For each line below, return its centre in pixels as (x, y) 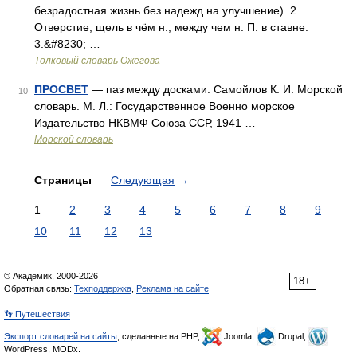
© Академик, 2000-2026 (51, 276)
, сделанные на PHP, (160, 336)
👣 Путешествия (37, 314)
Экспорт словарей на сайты (61, 336)
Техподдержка (103, 288)
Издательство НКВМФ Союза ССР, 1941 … (145, 123)
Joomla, (239, 336)
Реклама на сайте (173, 288)
